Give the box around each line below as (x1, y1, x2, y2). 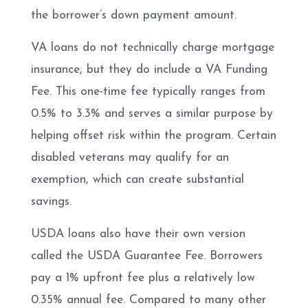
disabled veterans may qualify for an (31, 151, 229, 164)
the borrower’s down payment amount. (31, 9, 236, 21)
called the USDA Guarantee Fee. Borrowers (31, 250, 263, 262)
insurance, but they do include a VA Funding (31, 63, 267, 76)
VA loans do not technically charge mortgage (31, 41, 274, 54)
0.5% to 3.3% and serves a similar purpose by (31, 107, 273, 120)
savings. (31, 195, 71, 208)
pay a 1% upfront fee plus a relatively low (31, 272, 255, 284)
